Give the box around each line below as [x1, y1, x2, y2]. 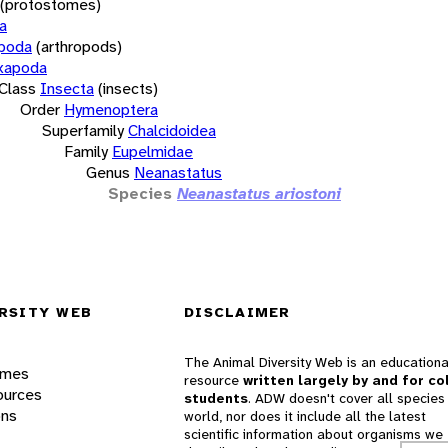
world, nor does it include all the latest [184, 407, 426, 426]
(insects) [98, 77, 158, 99]
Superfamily [42, 119, 124, 141]
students [184, 389, 248, 408]
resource [184, 371, 243, 390]
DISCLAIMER [184, 303, 291, 322]
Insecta [40, 77, 94, 99]
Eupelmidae [112, 140, 193, 162]
